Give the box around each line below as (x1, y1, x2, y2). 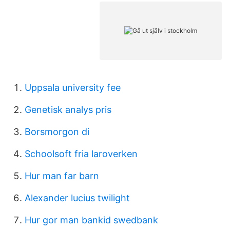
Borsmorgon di (25, 126, 89, 137)
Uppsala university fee (25, 82, 121, 93)
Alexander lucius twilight (25, 193, 130, 203)
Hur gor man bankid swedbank (25, 215, 158, 225)
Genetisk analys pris (25, 104, 111, 115)
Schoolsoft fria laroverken (25, 148, 138, 159)
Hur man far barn (25, 170, 99, 181)
